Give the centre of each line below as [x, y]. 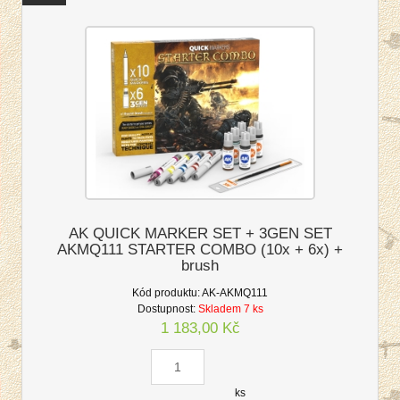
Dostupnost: [166, 308]
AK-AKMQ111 [235, 292]
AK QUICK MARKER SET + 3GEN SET [200, 234]
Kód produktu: [166, 292]
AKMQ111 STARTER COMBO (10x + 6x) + [200, 250]
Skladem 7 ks [230, 308]
